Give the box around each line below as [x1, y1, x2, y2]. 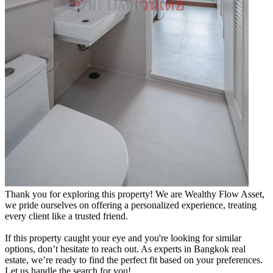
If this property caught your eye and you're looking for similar [5, 232, 241, 243]
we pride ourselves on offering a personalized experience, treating [5, 199, 257, 210]
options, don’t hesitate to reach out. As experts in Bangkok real [5, 243, 246, 254]
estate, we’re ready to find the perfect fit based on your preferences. [5, 254, 263, 265]
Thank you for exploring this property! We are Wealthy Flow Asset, [5, 188, 264, 199]
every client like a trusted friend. [5, 210, 128, 221]
